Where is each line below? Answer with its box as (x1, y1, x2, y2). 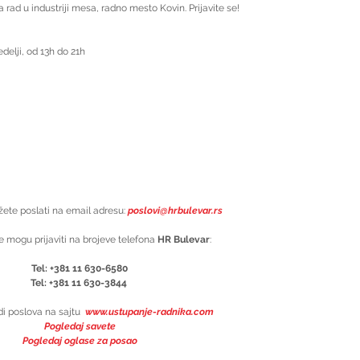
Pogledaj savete (43, 321, 116, 333)
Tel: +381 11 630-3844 (30, 277, 129, 289)
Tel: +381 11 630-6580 (31, 263, 128, 275)
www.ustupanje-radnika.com (85, 306, 214, 318)
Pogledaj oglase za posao (22, 335, 137, 347)
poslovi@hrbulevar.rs (127, 205, 223, 217)
